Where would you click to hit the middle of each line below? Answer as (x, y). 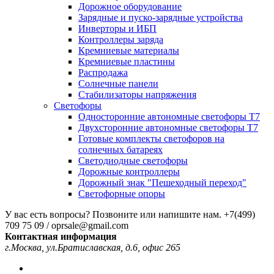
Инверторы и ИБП (117, 28)
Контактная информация (61, 236)
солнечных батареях (120, 149)
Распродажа (103, 72)
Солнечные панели (118, 83)
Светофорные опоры (122, 193)
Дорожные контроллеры (129, 171)
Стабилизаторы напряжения (137, 94)
